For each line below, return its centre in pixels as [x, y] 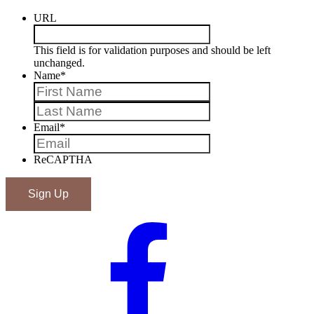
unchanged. [59, 62]
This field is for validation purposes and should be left [152, 50]
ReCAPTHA [63, 159]
